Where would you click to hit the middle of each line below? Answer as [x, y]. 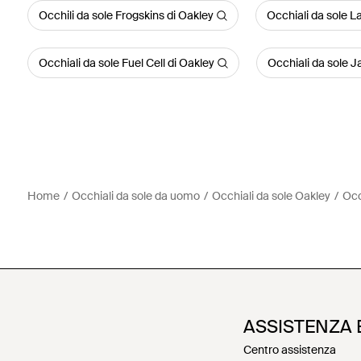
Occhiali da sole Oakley [271, 196]
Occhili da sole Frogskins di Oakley [126, 15]
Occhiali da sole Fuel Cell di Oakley [126, 63]
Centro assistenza [290, 350]
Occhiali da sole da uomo [135, 196]
